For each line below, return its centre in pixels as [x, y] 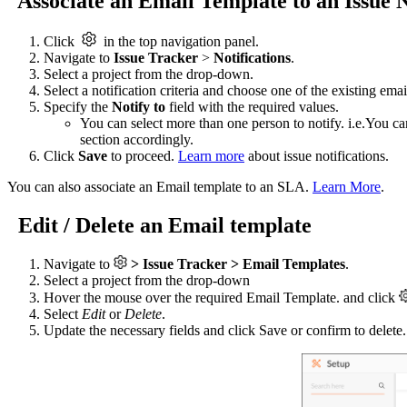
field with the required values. [254, 106]
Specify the [78, 106]
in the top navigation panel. [181, 41]
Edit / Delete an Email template [165, 225]
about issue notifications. [317, 155]
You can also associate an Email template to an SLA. [160, 186]
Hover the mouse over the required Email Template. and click [221, 298]
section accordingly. [137, 139]
